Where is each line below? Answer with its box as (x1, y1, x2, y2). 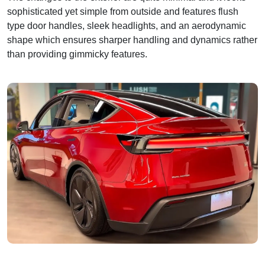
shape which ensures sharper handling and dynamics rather (7, 34, 257, 45)
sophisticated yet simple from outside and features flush (7, 6, 238, 17)
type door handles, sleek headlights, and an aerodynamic (7, 20, 246, 31)
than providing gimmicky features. (7, 49, 150, 59)
